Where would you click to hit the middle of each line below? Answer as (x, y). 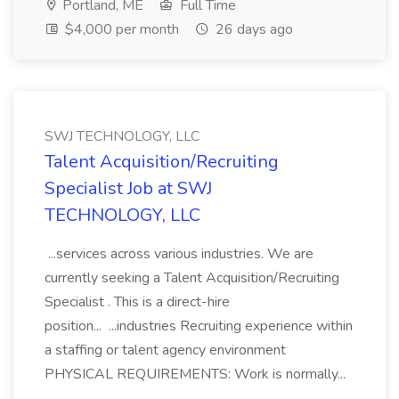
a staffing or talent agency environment (165, 350)
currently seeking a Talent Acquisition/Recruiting (192, 278)
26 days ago (252, 29)
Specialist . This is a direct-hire (137, 302)
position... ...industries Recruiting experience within (199, 326)
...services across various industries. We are (179, 254)
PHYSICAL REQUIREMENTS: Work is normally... (197, 374)
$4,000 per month (120, 29)
